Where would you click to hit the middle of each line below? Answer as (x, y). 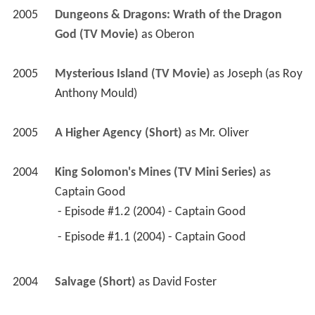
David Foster (184, 283)
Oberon (174, 35)
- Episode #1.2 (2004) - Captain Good (153, 212)
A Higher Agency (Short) (118, 134)
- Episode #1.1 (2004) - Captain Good (153, 238)
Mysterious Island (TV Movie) (132, 75)
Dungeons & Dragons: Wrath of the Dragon (168, 15)
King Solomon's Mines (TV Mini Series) (155, 173)
